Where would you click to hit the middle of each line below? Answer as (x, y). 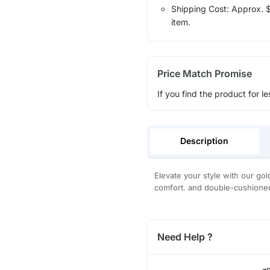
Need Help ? (185, 237)
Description (205, 140)
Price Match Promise (204, 74)
